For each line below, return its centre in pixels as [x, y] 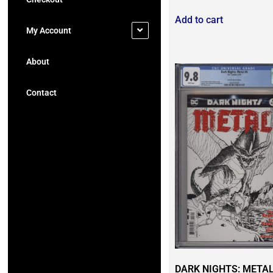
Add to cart [199, 20]
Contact [41, 93]
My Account [49, 30]
